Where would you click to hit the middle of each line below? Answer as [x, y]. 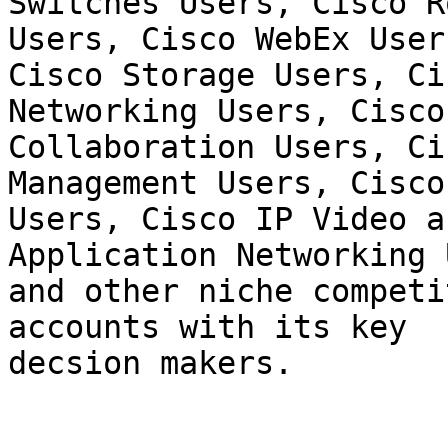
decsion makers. [150, 363]
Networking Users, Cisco [226, 111]
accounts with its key [207, 327]
